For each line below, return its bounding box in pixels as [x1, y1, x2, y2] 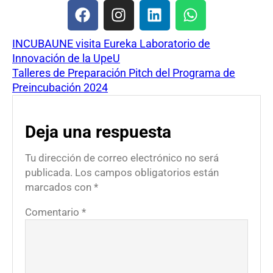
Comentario [25, 205, 82, 218]
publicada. [25, 166, 73, 179]
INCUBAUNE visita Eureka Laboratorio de [12, 37, 210, 50]
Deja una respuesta [25, 121, 171, 142]
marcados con [25, 180, 94, 193]
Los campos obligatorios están [75, 166, 219, 179]
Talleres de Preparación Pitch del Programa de [12, 66, 235, 79]
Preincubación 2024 [12, 80, 108, 94]
